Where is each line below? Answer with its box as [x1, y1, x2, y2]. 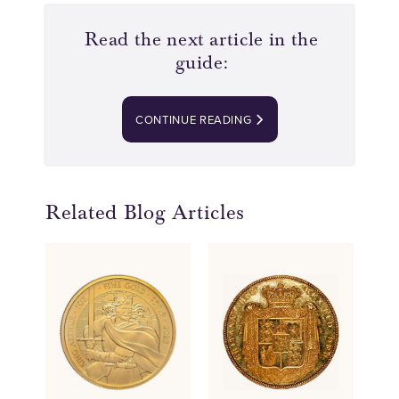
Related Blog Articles [45, 199, 246, 225]
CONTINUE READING [134, 111, 255, 127]
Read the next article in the [85, 28, 319, 51]
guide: [175, 51, 229, 74]
